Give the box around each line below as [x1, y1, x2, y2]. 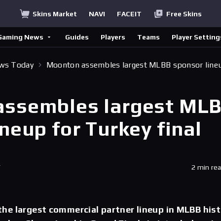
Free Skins [166, 9, 202, 18]
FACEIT [116, 9, 142, 18]
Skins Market [32, 9, 77, 18]
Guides [65, 33, 89, 41]
